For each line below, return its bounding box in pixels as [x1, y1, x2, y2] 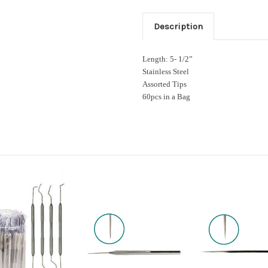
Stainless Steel [142, 67, 189, 77]
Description [153, 21, 203, 32]
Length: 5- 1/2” [142, 54, 193, 64]
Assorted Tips [142, 80, 187, 89]
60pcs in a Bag [142, 92, 190, 102]
